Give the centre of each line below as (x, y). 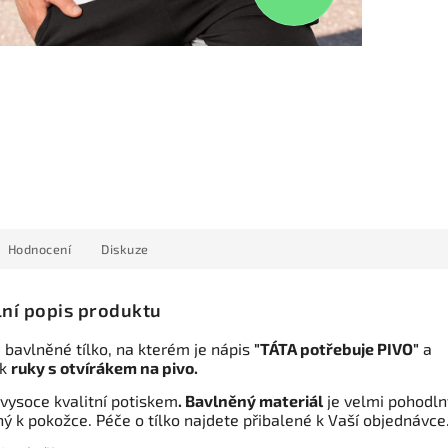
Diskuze (125, 248)
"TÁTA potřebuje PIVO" (336, 349)
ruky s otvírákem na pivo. (104, 368)
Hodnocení (39, 248)
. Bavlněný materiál (250, 401)
